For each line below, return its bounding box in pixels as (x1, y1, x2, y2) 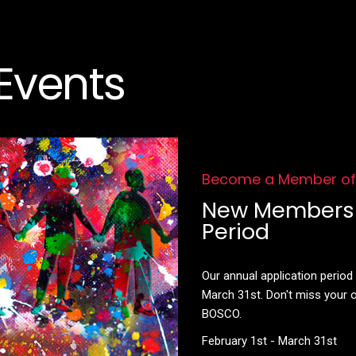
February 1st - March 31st (202, 333, 337, 348)
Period (202, 215, 269, 247)
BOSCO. (202, 306, 245, 321)
